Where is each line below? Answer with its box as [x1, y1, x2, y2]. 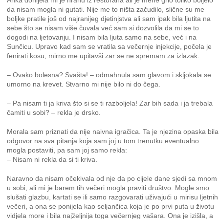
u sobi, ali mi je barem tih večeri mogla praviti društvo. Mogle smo [7, 184, 210, 192]
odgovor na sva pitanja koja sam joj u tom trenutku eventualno [7, 137, 199, 145]
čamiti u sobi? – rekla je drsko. [7, 109, 101, 116]
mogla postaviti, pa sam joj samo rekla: [7, 146, 128, 154]
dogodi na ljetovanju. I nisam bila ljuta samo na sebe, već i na [7, 33, 197, 41]
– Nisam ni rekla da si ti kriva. [7, 155, 98, 163]
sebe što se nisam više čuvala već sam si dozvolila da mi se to [7, 24, 199, 32]
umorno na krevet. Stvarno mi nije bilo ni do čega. [7, 80, 161, 88]
